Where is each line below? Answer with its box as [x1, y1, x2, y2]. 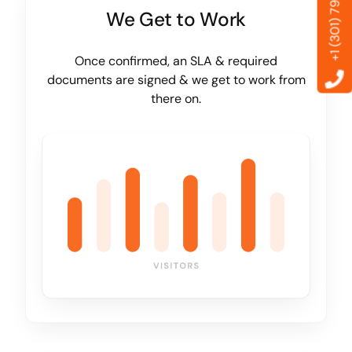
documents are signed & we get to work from [46, 71, 306, 89]
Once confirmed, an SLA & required [75, 53, 277, 70]
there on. [151, 90, 201, 108]
